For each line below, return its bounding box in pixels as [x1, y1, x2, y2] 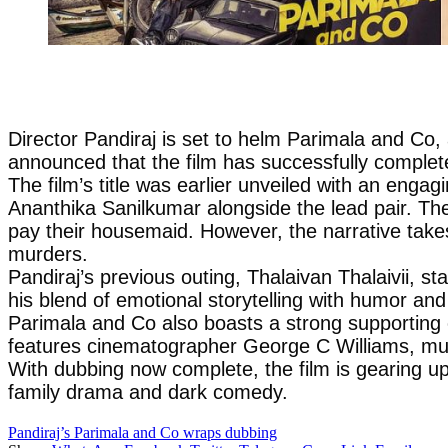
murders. [8, 242, 88, 265]
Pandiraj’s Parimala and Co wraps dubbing [8, 423, 277, 441]
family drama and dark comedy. [8, 380, 288, 403]
